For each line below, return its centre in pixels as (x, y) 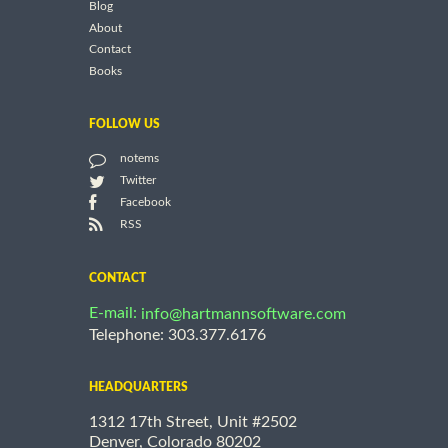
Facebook (145, 201)
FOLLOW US (124, 124)
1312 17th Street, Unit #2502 (193, 421)
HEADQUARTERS (138, 386)
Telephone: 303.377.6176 (177, 334)
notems (139, 158)
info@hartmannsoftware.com (243, 314)
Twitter (138, 180)
